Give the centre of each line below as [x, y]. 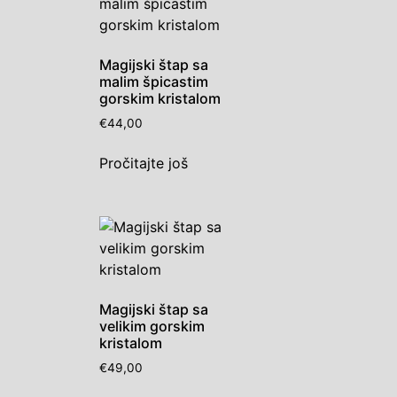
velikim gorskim [152, 326]
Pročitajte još [144, 163]
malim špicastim [154, 82]
